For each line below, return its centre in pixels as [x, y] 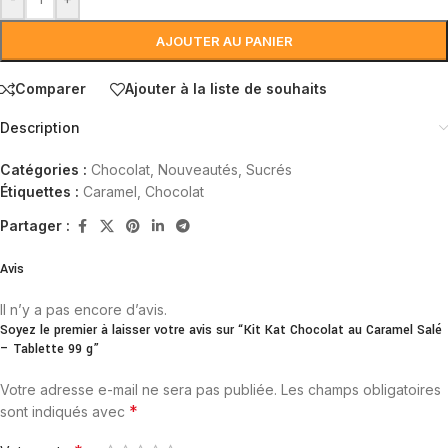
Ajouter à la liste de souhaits [226, 88]
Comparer [50, 88]
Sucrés [269, 169]
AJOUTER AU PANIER [224, 40]
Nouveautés [198, 169]
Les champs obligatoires [361, 389]
